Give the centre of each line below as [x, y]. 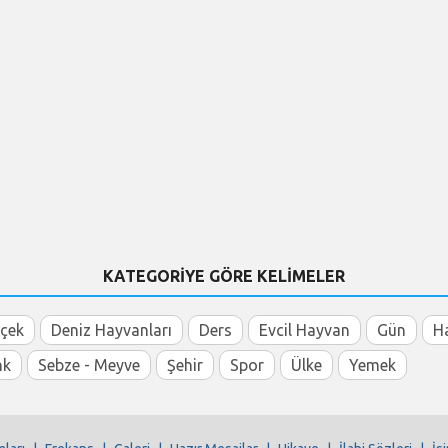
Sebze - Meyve [89, 364]
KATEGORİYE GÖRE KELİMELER [224, 275]
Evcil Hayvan [304, 329]
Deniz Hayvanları [111, 329]
